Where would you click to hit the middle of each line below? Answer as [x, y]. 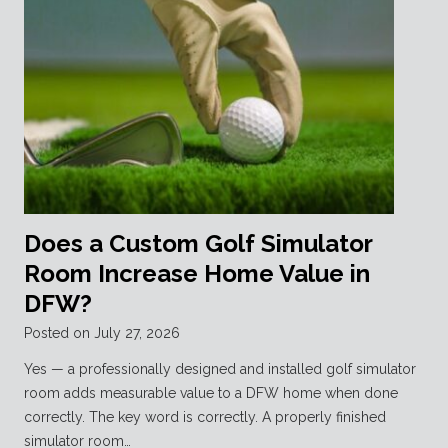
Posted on [59, 333]
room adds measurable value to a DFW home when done [211, 393]
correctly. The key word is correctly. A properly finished [205, 417]
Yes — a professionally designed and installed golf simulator [220, 369]
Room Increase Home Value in [197, 274]
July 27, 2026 [137, 333]
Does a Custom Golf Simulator [198, 244]
